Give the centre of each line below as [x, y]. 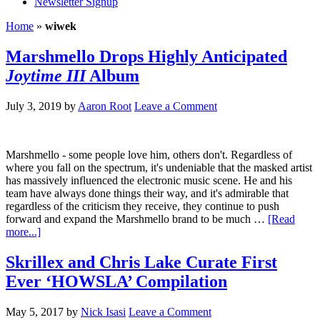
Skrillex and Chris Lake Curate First [141, 262]
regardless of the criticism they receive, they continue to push [142, 206]
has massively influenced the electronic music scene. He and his [149, 180]
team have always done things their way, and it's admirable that [147, 193]
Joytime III [46, 75]
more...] [23, 231]
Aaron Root [105, 106]
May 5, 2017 [35, 311]
